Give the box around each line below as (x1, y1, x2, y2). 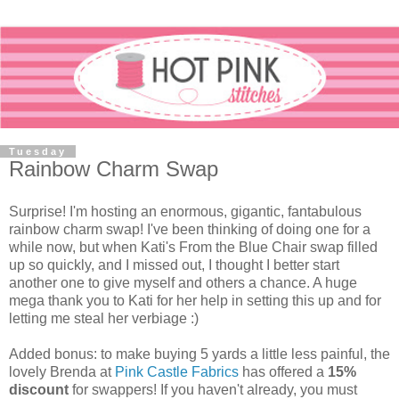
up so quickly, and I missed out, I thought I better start (9, 256, 339, 273)
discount (9, 381, 69, 397)
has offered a (239, 363, 328, 379)
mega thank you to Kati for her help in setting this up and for (9, 292, 381, 308)
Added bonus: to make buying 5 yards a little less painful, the (9, 346, 390, 362)
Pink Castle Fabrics (115, 363, 239, 379)
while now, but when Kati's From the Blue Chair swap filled (9, 239, 378, 255)
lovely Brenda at (9, 363, 115, 379)
